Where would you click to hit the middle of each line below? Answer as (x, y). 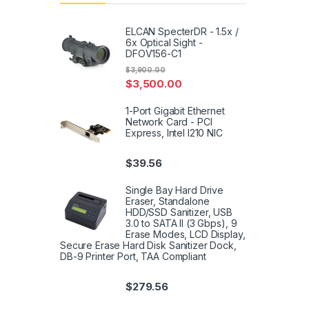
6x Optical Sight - (164, 42)
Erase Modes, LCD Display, (186, 235)
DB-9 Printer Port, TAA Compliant (133, 257)
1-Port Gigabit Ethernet (175, 110)
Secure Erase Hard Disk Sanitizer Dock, (148, 246)
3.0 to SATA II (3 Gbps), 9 (181, 223)
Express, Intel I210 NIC (174, 132)
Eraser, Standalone (168, 201)
